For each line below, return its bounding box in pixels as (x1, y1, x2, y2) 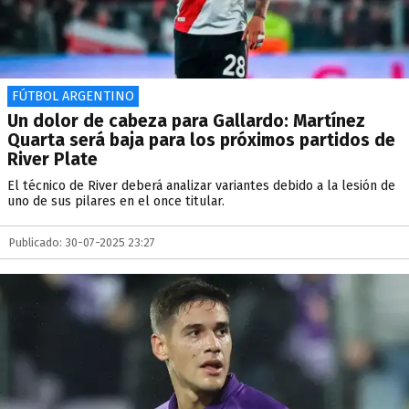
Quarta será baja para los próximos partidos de (7, 130, 395, 151)
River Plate (7, 149, 98, 170)
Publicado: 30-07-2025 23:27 (9, 236, 155, 249)
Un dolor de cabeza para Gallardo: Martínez (7, 110, 365, 131)
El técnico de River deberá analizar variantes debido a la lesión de (7, 178, 395, 194)
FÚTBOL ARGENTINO (12, 89, 134, 104)
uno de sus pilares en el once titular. (7, 194, 225, 209)
